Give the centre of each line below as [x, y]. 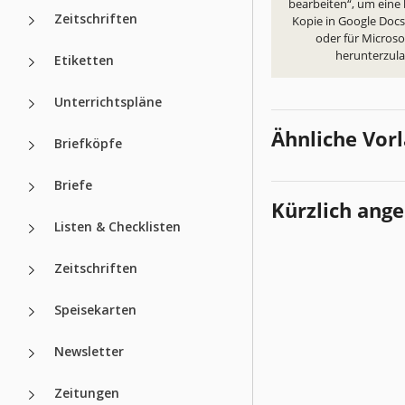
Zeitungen [87, 392]
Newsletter [89, 351]
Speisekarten [95, 309]
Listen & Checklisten [118, 226]
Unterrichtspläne [108, 101]
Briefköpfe [88, 143]
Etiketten [84, 60]
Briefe [73, 184]
